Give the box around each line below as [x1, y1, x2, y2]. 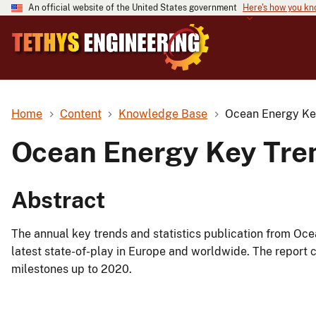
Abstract [11, 187, 105, 214]
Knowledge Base [119, 107, 208, 121]
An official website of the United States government [28, 3, 237, 13]
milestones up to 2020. [11, 262, 132, 276]
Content [59, 107, 102, 121]
